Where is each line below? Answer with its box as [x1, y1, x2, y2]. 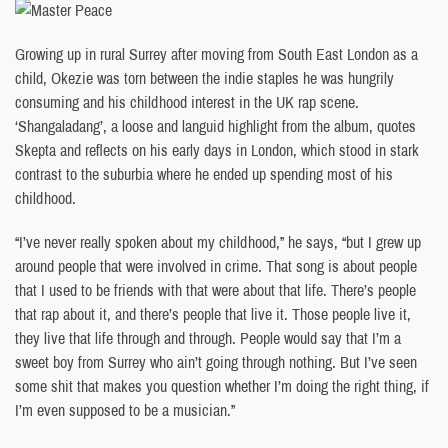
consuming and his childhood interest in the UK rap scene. [15, 90, 359, 113]
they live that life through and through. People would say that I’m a [15, 326, 401, 349]
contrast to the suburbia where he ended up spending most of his [15, 162, 393, 185]
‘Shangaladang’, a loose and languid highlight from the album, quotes [15, 114, 416, 137]
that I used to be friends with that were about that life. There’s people [15, 278, 416, 301]
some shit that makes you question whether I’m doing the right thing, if [15, 374, 429, 397]
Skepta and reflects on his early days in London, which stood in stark [15, 138, 419, 161]
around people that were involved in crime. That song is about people [15, 254, 417, 277]
